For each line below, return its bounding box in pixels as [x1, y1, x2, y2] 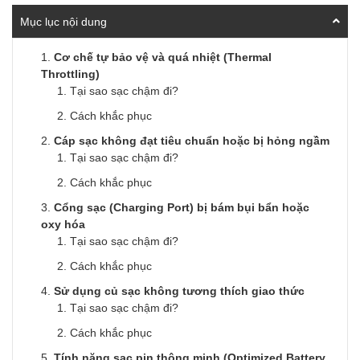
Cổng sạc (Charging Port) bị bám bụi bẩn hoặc [54, 199, 309, 214]
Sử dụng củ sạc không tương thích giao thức [54, 283, 305, 297]
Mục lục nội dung [20, 14, 107, 28]
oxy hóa [41, 216, 85, 231]
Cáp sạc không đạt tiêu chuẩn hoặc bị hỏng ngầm [54, 133, 329, 147]
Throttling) [41, 66, 100, 80]
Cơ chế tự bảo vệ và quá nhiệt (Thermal [54, 49, 272, 63]
